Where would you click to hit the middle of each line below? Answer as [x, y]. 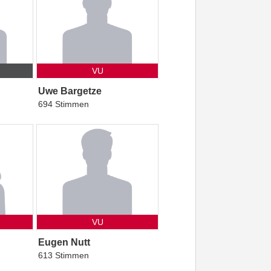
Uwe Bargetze [70, 91]
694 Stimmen [63, 104]
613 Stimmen [63, 256]
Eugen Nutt [64, 243]
